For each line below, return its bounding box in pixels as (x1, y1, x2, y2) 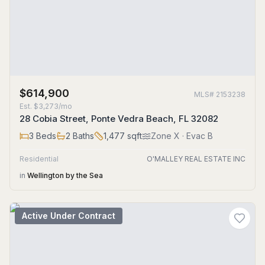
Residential (20, 154, 59, 163)
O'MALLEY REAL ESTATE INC (147, 154, 245, 163)
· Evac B (180, 131, 213, 141)
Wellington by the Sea (27, 171, 103, 180)
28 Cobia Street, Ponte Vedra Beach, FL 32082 (20, 113, 218, 124)
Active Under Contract (22, 211, 115, 221)
